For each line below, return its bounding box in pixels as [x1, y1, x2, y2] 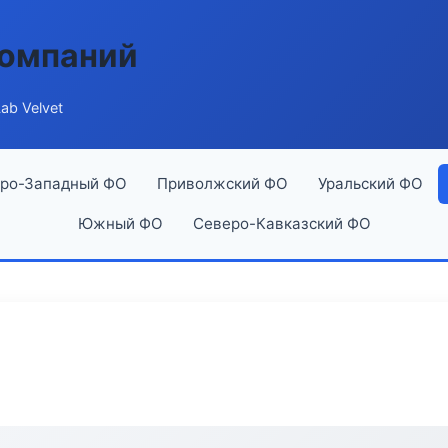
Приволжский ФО [156, 174, 288, 193]
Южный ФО [77, 214, 163, 233]
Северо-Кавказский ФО [192, 214, 371, 233]
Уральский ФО [317, 174, 423, 193]
